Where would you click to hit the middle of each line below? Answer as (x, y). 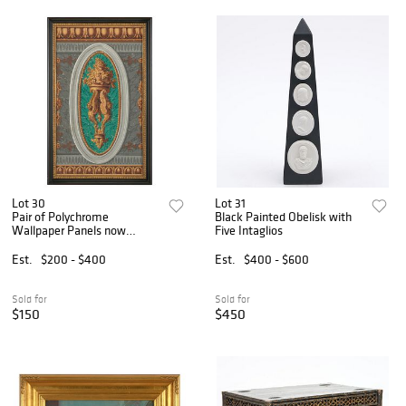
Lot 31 (231, 203)
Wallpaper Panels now (69, 230)
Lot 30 (29, 203)
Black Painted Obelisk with (284, 216)
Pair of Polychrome (60, 216)
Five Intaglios (249, 230)
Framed (32, 243)
